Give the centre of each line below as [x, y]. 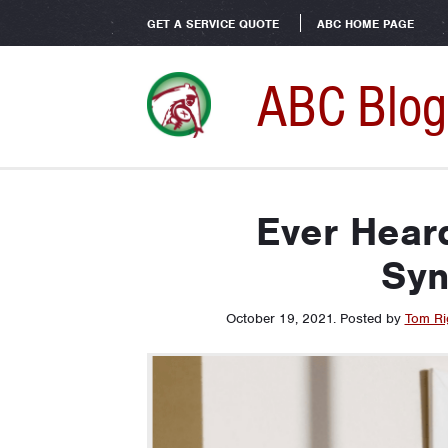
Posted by [372, 318]
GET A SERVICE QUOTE [213, 24]
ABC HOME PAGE [365, 24]
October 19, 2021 [279, 318]
